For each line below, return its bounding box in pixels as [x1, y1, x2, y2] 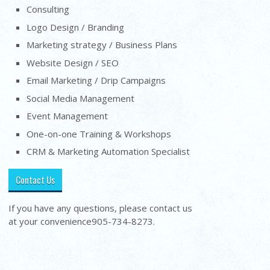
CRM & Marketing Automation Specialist [27, 145, 190, 158]
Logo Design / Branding [27, 20, 125, 33]
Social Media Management [27, 92, 135, 104]
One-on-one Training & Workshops [27, 127, 172, 140]
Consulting [27, 3, 70, 16]
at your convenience [8, 215, 92, 228]
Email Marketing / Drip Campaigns [27, 74, 166, 87]
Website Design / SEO [27, 56, 119, 69]
